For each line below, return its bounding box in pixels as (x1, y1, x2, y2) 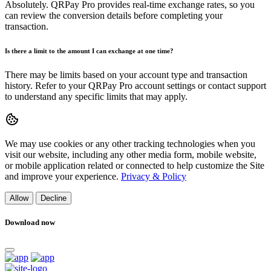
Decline (41, 194, 67, 203)
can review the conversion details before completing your (5, 10, 223, 21)
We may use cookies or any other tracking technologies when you (5, 139, 255, 149)
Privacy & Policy (121, 171, 186, 182)
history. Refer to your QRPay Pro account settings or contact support (5, 80, 266, 91)
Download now (5, 218, 55, 227)
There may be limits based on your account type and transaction (5, 70, 247, 80)
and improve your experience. (5, 171, 121, 182)
